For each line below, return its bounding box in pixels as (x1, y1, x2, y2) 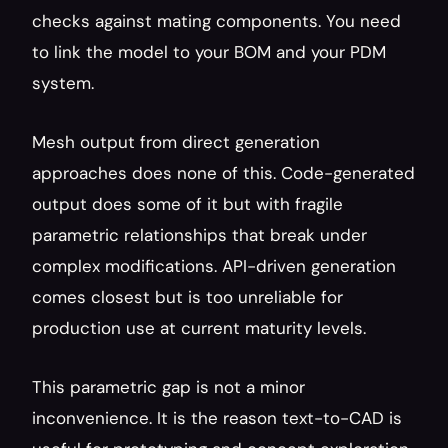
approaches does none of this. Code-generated (32, 162, 415, 184)
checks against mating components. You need (32, 10, 401, 32)
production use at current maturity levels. (32, 317, 366, 339)
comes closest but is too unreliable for (32, 286, 343, 308)
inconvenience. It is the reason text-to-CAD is (32, 407, 402, 429)
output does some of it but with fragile (32, 193, 343, 215)
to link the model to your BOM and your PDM (32, 41, 386, 63)
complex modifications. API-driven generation (32, 255, 396, 277)
